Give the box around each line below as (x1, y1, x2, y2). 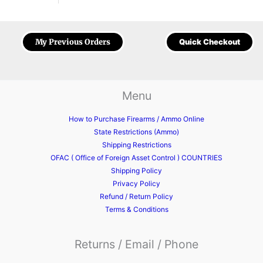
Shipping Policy (111, 166, 163, 176)
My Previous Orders (35, 37, 111, 48)
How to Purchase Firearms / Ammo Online (69, 114, 205, 124)
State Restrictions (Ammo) (94, 127, 180, 137)
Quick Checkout (178, 37, 240, 47)
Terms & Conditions (104, 205, 168, 214)
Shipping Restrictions (102, 140, 171, 150)
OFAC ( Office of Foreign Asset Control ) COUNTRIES (50, 153, 223, 163)
